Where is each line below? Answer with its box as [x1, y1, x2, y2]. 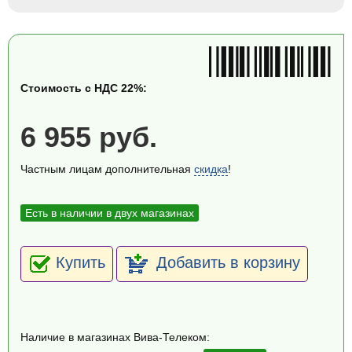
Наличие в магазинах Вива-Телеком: [20, 331, 210, 343]
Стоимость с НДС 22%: [20, 82, 147, 94]
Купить [56, 254, 105, 272]
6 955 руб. [20, 122, 157, 153]
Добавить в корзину [152, 254, 300, 272]
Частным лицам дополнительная [20, 163, 194, 175]
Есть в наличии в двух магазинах [25, 207, 194, 219]
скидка [194, 163, 228, 175]
